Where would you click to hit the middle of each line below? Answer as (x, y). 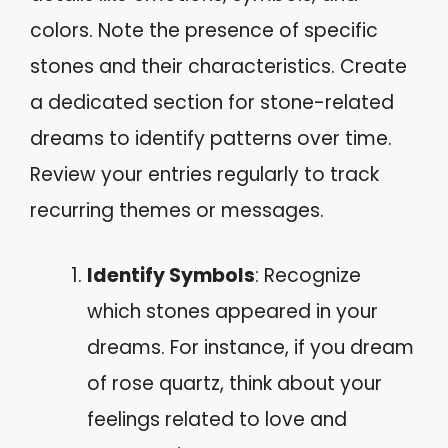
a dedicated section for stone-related (212, 102)
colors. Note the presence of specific (204, 30)
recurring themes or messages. (177, 210)
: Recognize (308, 275)
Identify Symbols (171, 275)
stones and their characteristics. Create (218, 66)
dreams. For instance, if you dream (250, 347)
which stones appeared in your (232, 311)
